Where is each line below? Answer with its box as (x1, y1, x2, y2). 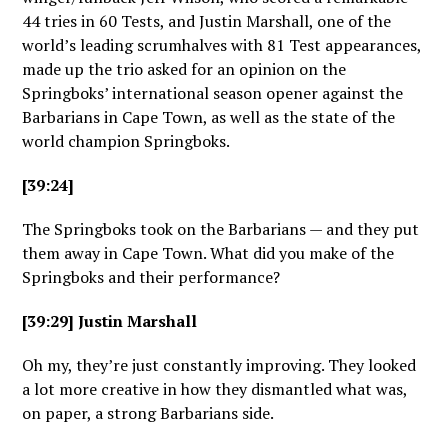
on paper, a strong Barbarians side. (22, 402, 275, 424)
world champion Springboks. (22, 130, 231, 152)
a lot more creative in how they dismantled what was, (22, 378, 408, 400)
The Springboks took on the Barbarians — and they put (22, 218, 420, 240)
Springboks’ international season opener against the (22, 82, 404, 104)
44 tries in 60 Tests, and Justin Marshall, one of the (22, 10, 392, 32)
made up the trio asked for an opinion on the (22, 58, 347, 80)
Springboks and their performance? (22, 266, 281, 288)
